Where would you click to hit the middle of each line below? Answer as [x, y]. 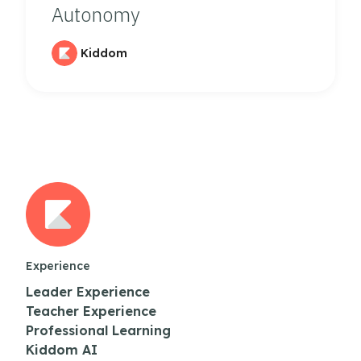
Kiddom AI [62, 349]
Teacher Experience [91, 311]
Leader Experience [88, 291]
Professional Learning [98, 330]
